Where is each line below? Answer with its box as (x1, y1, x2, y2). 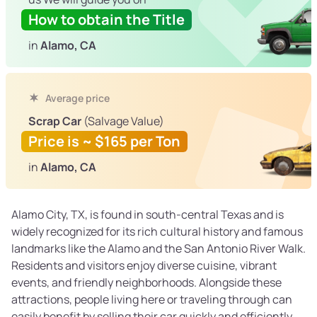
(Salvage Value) (81, 113, 164, 129)
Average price (43, 91, 110, 105)
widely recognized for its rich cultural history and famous (11, 224, 303, 240)
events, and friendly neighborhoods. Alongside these (11, 275, 282, 291)
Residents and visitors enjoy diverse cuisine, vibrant (11, 258, 277, 274)
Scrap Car (28, 113, 81, 129)
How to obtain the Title (28, 10, 185, 30)
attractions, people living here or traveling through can (11, 292, 292, 308)
